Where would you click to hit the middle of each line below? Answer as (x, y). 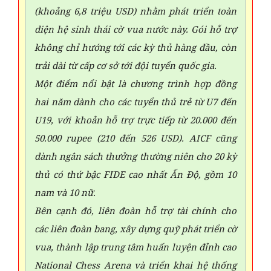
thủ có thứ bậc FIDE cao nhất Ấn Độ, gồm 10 (135, 174)
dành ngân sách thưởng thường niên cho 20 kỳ (135, 156)
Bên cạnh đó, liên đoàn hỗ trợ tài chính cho (135, 210)
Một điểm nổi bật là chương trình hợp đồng (135, 83)
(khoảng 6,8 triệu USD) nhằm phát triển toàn (135, 11)
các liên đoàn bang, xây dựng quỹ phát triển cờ (135, 228)
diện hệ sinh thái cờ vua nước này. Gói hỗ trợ (135, 29)
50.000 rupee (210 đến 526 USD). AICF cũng (135, 138)
